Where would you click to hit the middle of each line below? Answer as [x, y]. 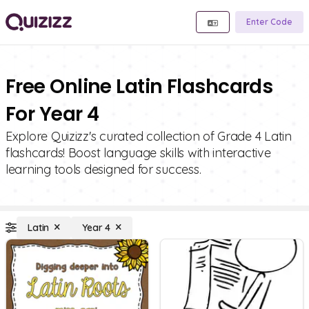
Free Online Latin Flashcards [139, 87]
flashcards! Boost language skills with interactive [138, 153]
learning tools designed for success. [103, 169]
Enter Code [269, 22]
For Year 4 [52, 114]
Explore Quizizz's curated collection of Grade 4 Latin [149, 136]
